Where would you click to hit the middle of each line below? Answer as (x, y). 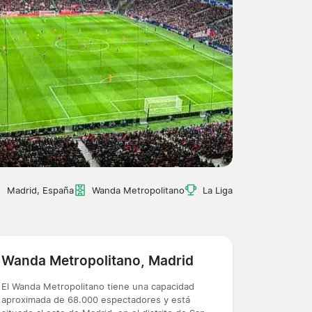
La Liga (218, 190)
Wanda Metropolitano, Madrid (97, 260)
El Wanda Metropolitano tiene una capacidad (98, 286)
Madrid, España (40, 190)
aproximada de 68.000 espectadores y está (96, 299)
